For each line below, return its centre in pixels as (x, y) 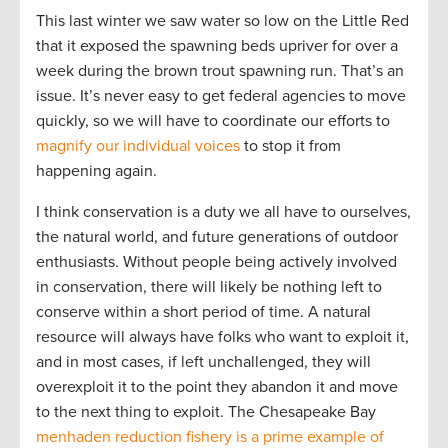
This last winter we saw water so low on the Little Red (222, 20)
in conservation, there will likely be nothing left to (209, 286)
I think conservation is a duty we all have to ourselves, (223, 211)
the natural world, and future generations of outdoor (217, 236)
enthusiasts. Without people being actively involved (216, 261)
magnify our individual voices (138, 145)
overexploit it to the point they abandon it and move (217, 386)
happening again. (96, 170)
